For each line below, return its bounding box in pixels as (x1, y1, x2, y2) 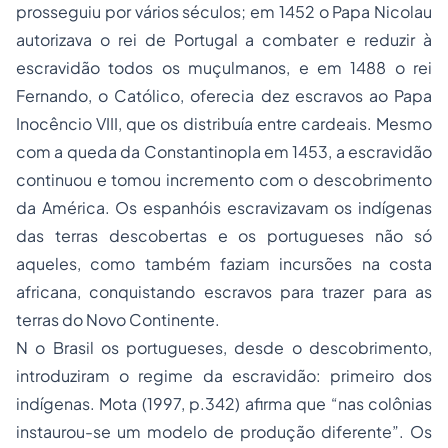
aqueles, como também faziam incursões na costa (16, 253, 432, 275)
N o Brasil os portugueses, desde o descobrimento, (16, 337, 432, 359)
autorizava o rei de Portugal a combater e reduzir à (16, 29, 432, 51)
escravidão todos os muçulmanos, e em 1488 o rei (16, 57, 432, 79)
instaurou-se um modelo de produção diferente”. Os (16, 421, 432, 443)
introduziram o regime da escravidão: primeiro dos (16, 365, 432, 387)
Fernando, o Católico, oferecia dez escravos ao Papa (16, 85, 432, 107)
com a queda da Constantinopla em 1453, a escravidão (16, 141, 432, 163)
